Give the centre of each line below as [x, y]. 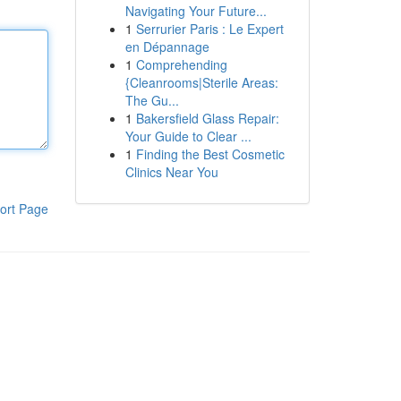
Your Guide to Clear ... [188, 136]
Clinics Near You [171, 172]
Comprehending [181, 64]
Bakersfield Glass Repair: [207, 118]
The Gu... [152, 100]
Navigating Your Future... [196, 11]
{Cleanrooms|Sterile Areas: [201, 82]
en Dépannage [167, 47]
